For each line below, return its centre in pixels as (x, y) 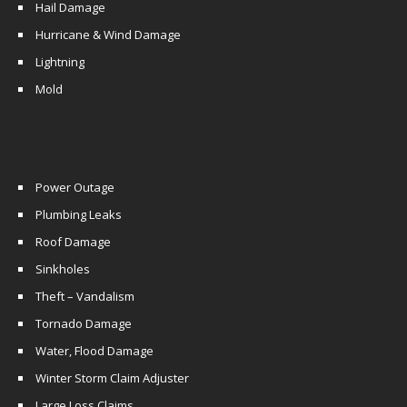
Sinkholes (63, 269)
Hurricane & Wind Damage (108, 35)
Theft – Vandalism (85, 296)
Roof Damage (73, 242)
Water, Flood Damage (94, 351)
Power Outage (75, 187)
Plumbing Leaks (79, 214)
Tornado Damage (84, 323)
